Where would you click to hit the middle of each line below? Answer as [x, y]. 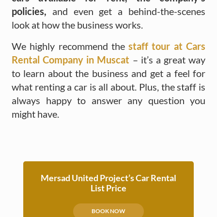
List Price [108, 188]
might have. [35, 114]
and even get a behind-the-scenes [126, 11]
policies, [29, 11]
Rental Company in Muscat [71, 59]
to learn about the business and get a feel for [108, 73]
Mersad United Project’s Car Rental [108, 178]
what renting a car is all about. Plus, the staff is [108, 86]
